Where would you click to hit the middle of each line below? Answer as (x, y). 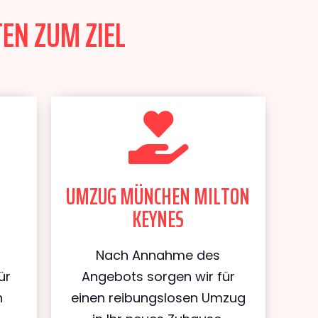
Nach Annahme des (158, 255)
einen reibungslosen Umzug (158, 298)
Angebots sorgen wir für (158, 276)
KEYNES (158, 219)
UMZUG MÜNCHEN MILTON (158, 197)
